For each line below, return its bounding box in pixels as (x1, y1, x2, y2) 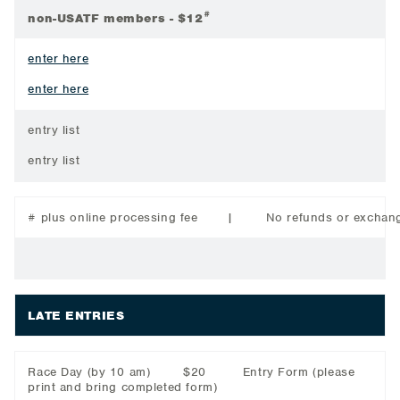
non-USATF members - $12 (28, 10, 204, 26)
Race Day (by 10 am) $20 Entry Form (28, 364, 313, 380)
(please (312, 364, 355, 380)
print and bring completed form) (28, 379, 218, 396)
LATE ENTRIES (28, 307, 125, 323)
